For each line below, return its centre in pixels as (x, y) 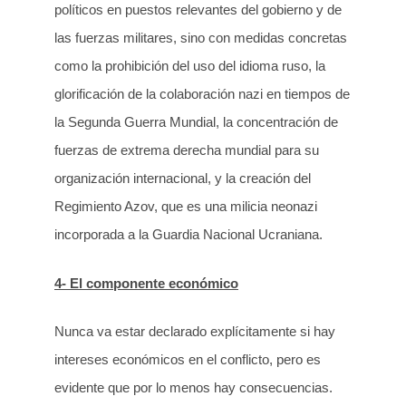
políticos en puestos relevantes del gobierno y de (198, 10)
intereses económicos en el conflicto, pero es (188, 360)
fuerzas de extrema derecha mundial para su (187, 150)
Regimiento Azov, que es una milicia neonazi (186, 207)
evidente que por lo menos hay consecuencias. (193, 388)
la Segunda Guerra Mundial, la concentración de (196, 122)
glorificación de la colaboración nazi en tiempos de (202, 94)
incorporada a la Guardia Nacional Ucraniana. (188, 235)
